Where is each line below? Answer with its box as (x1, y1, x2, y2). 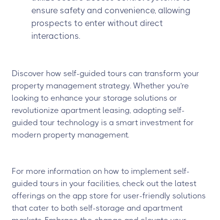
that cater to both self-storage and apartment (12, 203, 183, 213)
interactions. (31, 31, 80, 41)
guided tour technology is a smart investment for (12, 118, 194, 127)
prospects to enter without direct (31, 18, 163, 28)
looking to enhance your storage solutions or (12, 93, 177, 103)
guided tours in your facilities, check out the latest (12, 179, 196, 188)
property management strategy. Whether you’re (12, 81, 189, 90)
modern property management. (12, 130, 129, 139)
